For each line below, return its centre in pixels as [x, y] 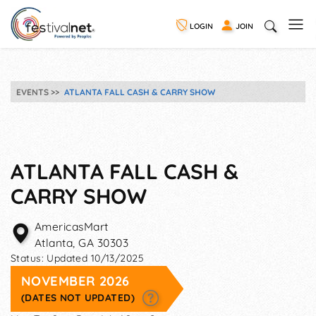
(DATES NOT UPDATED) [80, 297]
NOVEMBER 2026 [75, 281]
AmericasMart [72, 226]
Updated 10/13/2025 [95, 258]
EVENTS [32, 92]
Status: [29, 258]
